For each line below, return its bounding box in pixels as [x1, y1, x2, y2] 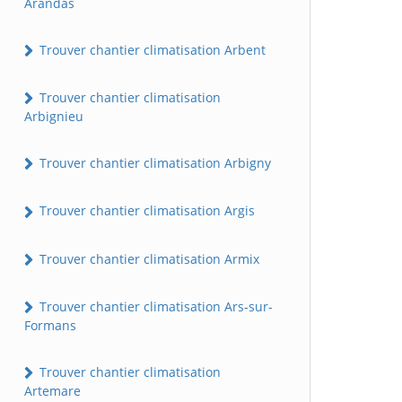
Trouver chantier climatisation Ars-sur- [36, 297, 273, 315]
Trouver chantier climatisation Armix [36, 249, 259, 267]
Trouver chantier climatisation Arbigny [36, 154, 271, 172]
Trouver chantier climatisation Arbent [36, 40, 266, 58]
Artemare [24, 382, 81, 400]
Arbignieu [24, 108, 83, 126]
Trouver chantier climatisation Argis [36, 202, 255, 220]
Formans [24, 317, 76, 335]
